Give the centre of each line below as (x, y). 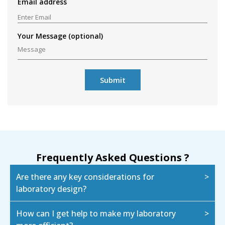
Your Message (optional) (60, 36)
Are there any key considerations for (85, 177)
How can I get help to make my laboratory (96, 214)
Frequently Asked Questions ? (113, 158)
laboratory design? (51, 189)
